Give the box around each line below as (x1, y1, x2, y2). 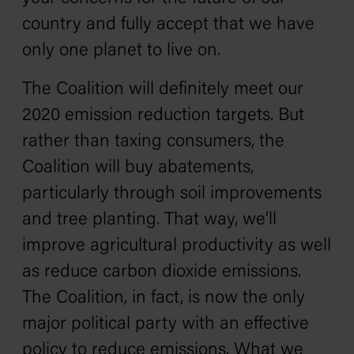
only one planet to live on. (22, 42, 220, 60)
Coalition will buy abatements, (22, 159, 254, 177)
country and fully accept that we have (22, 16, 314, 34)
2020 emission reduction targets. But (22, 107, 304, 125)
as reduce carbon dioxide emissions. (22, 263, 301, 281)
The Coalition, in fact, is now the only (22, 289, 305, 307)
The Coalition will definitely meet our (22, 81, 303, 99)
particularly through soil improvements (22, 185, 322, 203)
